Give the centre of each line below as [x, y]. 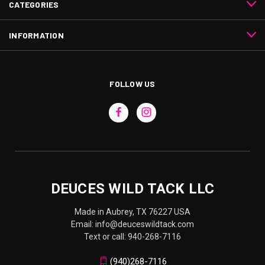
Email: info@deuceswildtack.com [132, 224]
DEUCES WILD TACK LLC [132, 188]
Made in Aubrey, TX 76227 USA [132, 211]
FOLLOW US [132, 83]
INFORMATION [36, 35]
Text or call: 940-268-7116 [132, 236]
